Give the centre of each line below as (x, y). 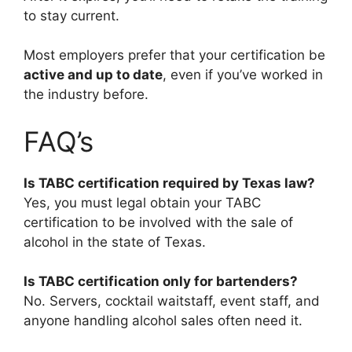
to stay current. (71, 15)
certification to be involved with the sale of (158, 222)
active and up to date (93, 75)
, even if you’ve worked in (243, 75)
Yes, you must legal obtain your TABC (142, 202)
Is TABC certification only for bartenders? (161, 282)
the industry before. (86, 95)
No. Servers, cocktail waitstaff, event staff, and (172, 301)
